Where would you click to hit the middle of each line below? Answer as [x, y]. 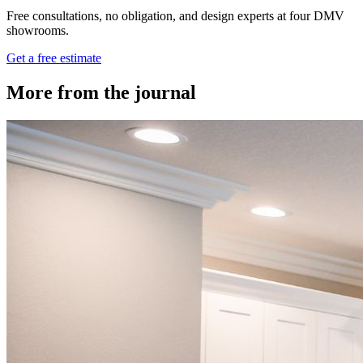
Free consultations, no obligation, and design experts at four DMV [175, 16]
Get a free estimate [54, 58]
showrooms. [38, 31]
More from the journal [101, 92]
